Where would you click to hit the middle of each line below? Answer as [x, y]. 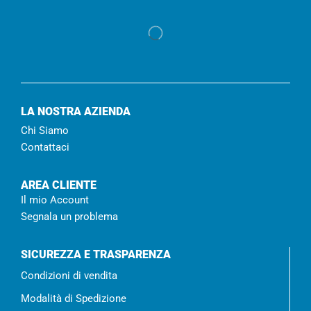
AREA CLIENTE [59, 185]
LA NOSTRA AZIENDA [76, 112]
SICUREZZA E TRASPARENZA [96, 255]
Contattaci [45, 148]
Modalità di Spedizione [74, 299]
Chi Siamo [45, 131]
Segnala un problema [69, 217]
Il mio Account [55, 200]
